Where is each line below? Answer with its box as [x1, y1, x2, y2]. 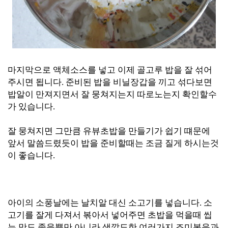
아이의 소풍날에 [8, 198, 70, 208]
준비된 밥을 [66, 77, 111, 87]
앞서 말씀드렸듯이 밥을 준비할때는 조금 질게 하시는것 [8, 138, 219, 148]
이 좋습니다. [8, 151, 55, 160]
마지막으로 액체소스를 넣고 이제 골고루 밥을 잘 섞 [8, 65, 204, 75]
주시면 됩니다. [8, 77, 66, 87]
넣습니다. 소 [163, 198, 212, 208]
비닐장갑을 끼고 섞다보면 [111, 77, 212, 87]
